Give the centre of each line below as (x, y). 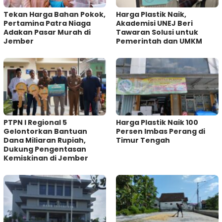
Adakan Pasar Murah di (47, 32)
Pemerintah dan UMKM (159, 41)
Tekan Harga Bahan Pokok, (55, 15)
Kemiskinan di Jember (46, 158)
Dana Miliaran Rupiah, (45, 140)
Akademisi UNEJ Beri (154, 24)
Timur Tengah (143, 140)
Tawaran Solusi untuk (157, 32)
